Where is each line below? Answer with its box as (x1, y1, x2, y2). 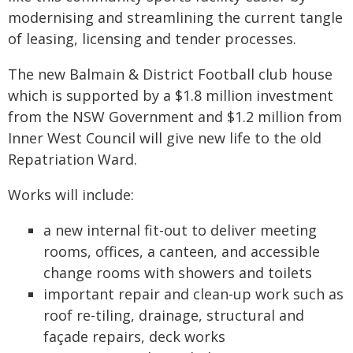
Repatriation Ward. (8, 150, 137, 169)
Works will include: (8, 185, 134, 204)
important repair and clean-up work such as (43, 284, 344, 303)
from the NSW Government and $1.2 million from (8, 107, 342, 126)
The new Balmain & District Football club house (8, 65, 333, 84)
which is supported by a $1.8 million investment (8, 86, 333, 105)
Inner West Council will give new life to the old (8, 128, 321, 147)
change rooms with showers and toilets (43, 263, 312, 282)
